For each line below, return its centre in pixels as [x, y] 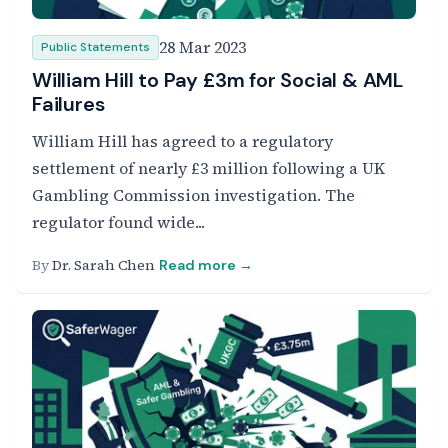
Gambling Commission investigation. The [193, 195]
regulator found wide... [118, 222]
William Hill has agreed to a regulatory [182, 141]
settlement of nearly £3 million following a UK [208, 168]
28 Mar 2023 [202, 47]
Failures [68, 104]
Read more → [206, 265]
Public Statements [95, 47]
